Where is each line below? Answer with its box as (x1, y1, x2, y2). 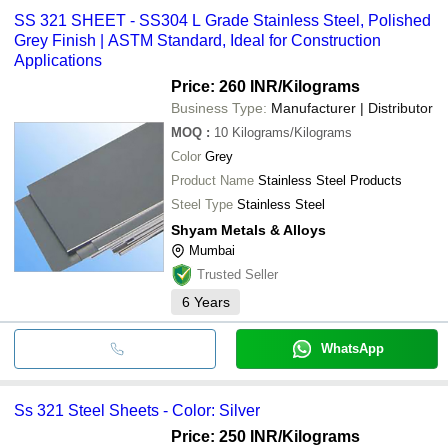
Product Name (171, 172, 254, 188)
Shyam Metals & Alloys (171, 221, 326, 238)
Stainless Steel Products (258, 172, 402, 188)
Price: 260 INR (171, 77, 278, 95)
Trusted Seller (197, 266, 278, 282)
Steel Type (171, 196, 233, 212)
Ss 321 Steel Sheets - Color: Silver (14, 401, 260, 419)
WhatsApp (320, 340, 384, 356)
